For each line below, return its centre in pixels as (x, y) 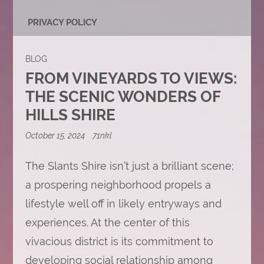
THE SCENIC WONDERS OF (123, 97)
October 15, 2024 (56, 135)
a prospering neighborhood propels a (118, 185)
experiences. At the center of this (107, 222)
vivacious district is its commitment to (119, 241)
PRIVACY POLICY (63, 22)
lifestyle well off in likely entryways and (123, 204)
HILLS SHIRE (70, 115)
